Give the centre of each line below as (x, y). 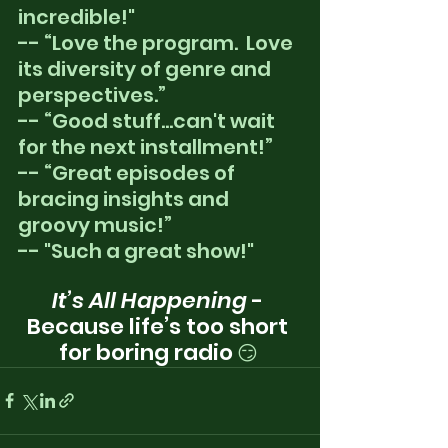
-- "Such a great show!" (136, 250)
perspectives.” (92, 94)
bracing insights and (125, 198)
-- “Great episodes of (128, 172)
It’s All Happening (149, 300)
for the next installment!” (145, 146)
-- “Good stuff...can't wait (148, 120)
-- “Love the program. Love (157, 42)
